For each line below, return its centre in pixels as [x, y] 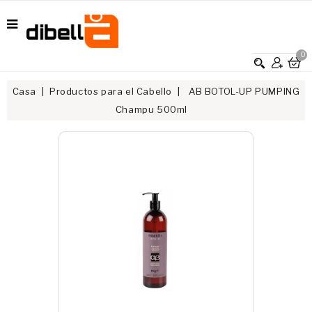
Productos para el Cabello [110, 91]
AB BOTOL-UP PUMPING [244, 91]
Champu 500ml [151, 109]
